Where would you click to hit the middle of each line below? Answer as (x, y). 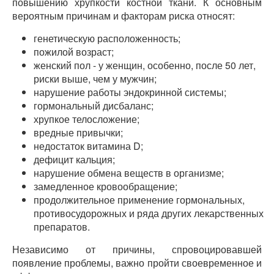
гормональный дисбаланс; (94, 106)
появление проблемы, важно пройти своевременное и (137, 263)
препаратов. (62, 227)
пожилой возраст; (74, 52)
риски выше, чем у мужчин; (95, 79)
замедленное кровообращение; (106, 186)
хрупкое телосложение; (87, 119)
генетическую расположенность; (107, 38)
